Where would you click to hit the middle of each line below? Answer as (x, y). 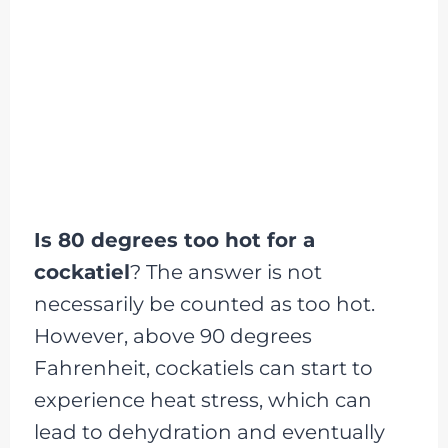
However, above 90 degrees (172, 335)
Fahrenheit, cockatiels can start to (203, 367)
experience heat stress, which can (202, 399)
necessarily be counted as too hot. (204, 303)
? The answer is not (225, 271)
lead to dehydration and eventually (209, 431)
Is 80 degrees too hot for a (174, 239)
